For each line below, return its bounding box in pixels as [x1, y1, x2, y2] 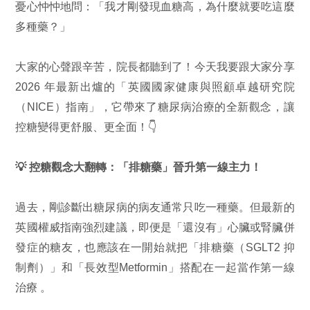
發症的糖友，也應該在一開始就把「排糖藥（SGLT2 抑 [15, 240, 295, 253]
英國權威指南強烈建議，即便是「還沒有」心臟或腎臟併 [15, 220, 295, 233]
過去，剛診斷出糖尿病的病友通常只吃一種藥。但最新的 [15, 200, 295, 213]
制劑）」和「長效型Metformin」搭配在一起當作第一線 [15, 260, 295, 273]
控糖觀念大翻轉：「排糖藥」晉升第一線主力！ [29, 160, 262, 173]
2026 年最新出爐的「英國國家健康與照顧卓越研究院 [15, 80, 295, 93]
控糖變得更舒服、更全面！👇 [15, 120, 158, 133]
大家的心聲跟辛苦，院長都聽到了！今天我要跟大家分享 [15, 60, 295, 73]
